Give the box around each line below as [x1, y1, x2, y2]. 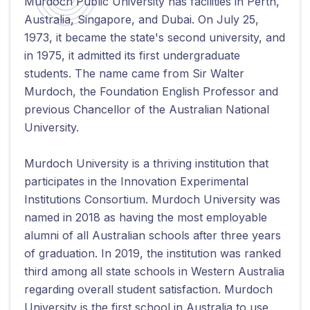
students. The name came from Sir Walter [24, 66, 244, 80]
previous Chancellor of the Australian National [24, 102, 269, 116]
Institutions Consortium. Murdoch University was [24, 192, 280, 206]
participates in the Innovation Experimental [24, 174, 248, 188]
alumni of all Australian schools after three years [24, 228, 281, 242]
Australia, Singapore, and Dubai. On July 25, [24, 12, 259, 26]
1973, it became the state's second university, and [24, 30, 285, 44]
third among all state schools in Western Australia [24, 264, 284, 278]
